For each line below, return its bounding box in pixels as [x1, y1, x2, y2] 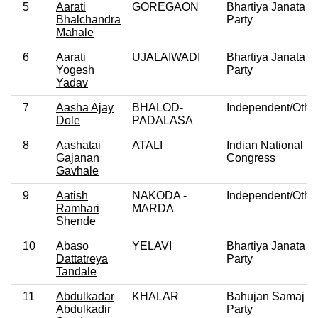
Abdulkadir [56, 302, 111, 315]
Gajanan [56, 151, 99, 164]
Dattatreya [56, 252, 108, 265]
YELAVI [132, 239, 172, 252]
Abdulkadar [56, 290, 114, 302]
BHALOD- [132, 101, 183, 114]
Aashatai [56, 138, 101, 151]
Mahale [56, 26, 94, 38]
